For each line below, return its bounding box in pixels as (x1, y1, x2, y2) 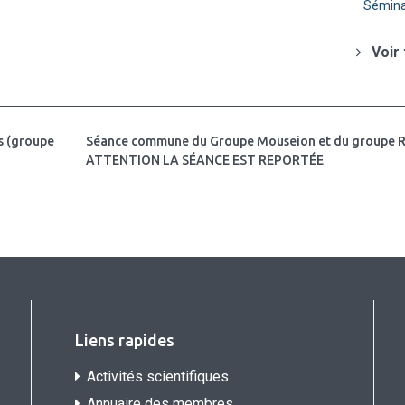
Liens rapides (75, 330, 175, 349)
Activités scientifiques (87, 367, 230, 385)
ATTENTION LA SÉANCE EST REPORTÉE (85, 152, 324, 167)
